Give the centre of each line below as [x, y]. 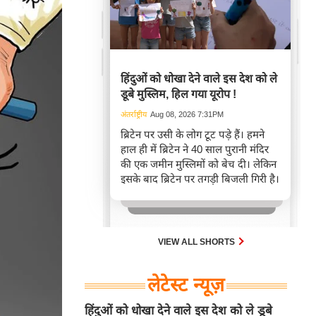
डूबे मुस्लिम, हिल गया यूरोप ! [178, 94]
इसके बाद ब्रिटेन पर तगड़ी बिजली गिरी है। [200, 179]
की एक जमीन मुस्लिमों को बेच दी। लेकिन [199, 164]
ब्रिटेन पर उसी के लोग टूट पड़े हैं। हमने [193, 134]
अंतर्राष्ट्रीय [134, 114]
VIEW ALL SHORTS [197, 242]
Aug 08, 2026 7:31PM [187, 114]
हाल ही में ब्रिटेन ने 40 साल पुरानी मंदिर [195, 149]
